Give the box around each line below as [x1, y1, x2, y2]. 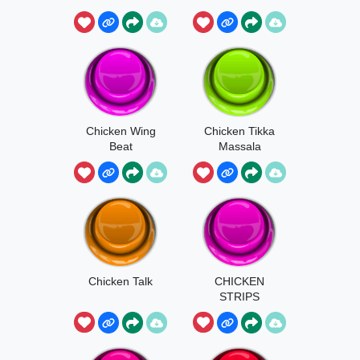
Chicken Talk [88, 274, 153, 288]
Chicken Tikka [204, 124, 275, 137]
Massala [218, 139, 261, 153]
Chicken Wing [85, 124, 156, 137]
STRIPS [219, 289, 260, 303]
